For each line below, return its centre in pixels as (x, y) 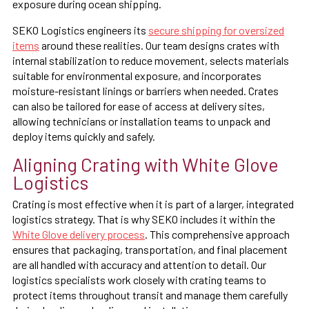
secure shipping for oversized (216, 30)
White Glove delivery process (79, 234)
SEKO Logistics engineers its (80, 30)
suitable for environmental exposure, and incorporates (137, 75)
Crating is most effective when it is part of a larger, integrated (153, 203)
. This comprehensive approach (217, 234)
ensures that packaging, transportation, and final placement (150, 249)
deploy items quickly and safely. (84, 136)
